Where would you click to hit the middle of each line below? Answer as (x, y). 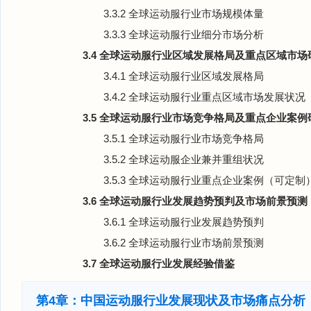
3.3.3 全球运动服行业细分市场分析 (184, 34)
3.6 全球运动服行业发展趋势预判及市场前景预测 (195, 201)
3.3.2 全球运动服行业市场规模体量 (184, 14)
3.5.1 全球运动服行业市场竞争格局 (184, 138)
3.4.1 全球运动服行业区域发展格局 (184, 76)
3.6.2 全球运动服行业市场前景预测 (184, 243)
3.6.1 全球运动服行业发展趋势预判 (184, 222)
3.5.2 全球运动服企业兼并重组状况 (184, 159)
